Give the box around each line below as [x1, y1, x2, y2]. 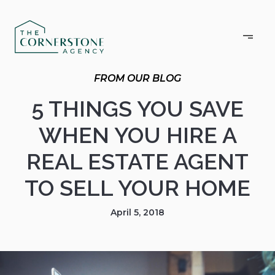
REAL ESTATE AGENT [26, 149, 249, 174]
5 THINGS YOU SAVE [31, 96, 244, 122]
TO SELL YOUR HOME [25, 175, 250, 201]
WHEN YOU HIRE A [38, 122, 237, 148]
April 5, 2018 [110, 207, 165, 218]
